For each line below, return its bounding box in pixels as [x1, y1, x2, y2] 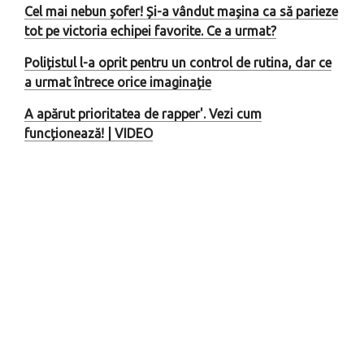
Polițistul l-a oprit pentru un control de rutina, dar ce [24, 54, 331, 70]
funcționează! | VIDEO [24, 125, 153, 141]
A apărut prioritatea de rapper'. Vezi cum [24, 106, 262, 121]
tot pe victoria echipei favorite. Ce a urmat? [24, 23, 276, 38]
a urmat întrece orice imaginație [24, 74, 211, 89]
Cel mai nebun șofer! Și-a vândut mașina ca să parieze [24, 3, 338, 19]
